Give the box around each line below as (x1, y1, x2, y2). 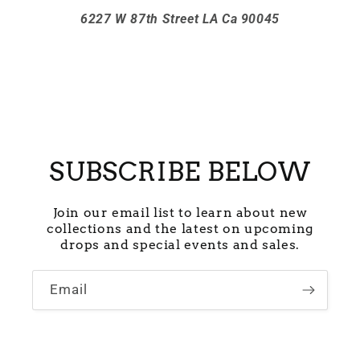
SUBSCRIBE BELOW (49, 157, 311, 188)
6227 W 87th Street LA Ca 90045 (80, 10, 280, 27)
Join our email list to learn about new (52, 205, 308, 221)
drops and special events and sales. (59, 237, 301, 253)
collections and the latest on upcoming (47, 221, 313, 237)
